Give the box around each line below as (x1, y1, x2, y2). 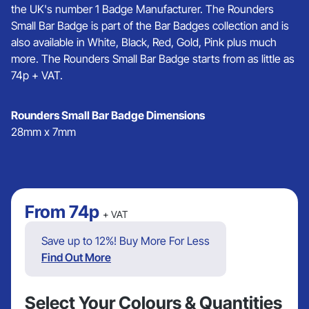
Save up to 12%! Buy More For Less (41, 234, 210, 248)
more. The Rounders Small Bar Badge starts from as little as (11, 52, 295, 66)
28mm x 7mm (11, 125, 76, 139)
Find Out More (41, 250, 111, 264)
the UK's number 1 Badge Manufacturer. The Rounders (11, 2, 274, 16)
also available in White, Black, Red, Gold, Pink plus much (11, 35, 277, 49)
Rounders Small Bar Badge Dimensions (11, 108, 205, 122)
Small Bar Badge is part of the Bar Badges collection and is (11, 19, 289, 32)
